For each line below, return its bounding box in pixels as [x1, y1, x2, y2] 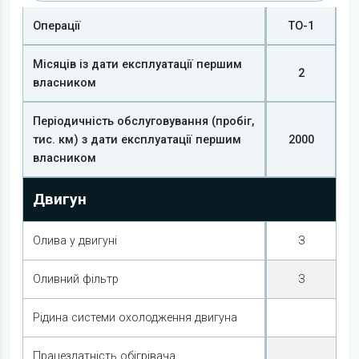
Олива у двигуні [33, 234, 117, 248]
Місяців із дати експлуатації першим [33, 58, 242, 71]
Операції [33, 19, 81, 33]
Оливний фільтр [33, 272, 119, 286]
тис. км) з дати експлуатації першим [33, 133, 241, 147]
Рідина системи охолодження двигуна [33, 311, 237, 325]
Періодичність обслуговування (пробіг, [33, 115, 254, 128]
